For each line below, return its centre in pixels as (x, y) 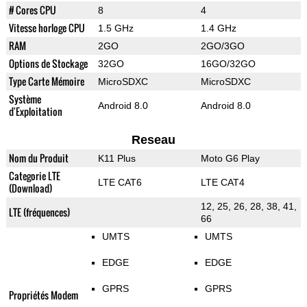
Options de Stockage (48, 64)
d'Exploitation (35, 112)
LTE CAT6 (120, 183)
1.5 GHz (115, 28)
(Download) (30, 188)
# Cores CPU (32, 10)
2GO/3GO (222, 46)
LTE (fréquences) (39, 212)
